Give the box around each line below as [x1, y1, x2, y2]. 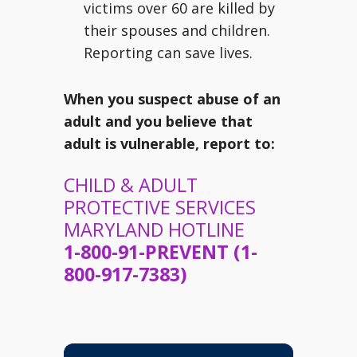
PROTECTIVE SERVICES [64, 194, 256, 220]
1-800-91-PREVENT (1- [64, 239, 257, 265]
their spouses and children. [84, 21, 270, 40]
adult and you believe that [64, 112, 253, 131]
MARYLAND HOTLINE [64, 217, 245, 242]
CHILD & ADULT [64, 172, 198, 198]
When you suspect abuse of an [64, 89, 280, 108]
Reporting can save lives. [84, 43, 253, 62]
